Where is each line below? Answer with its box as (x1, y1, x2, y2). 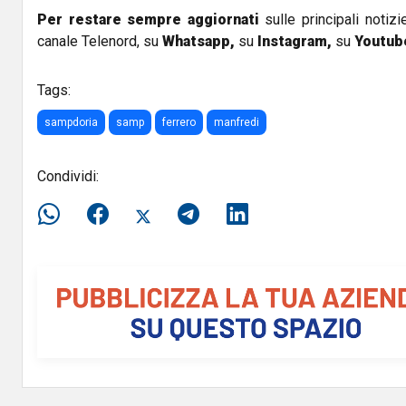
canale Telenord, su (37, 33, 159, 51)
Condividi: (37, 168, 99, 186)
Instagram (254, 33, 327, 51)
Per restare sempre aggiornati (37, 11, 259, 29)
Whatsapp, (162, 33, 235, 51)
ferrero (162, 116, 196, 130)
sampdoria (44, 116, 98, 130)
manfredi (214, 116, 259, 130)
